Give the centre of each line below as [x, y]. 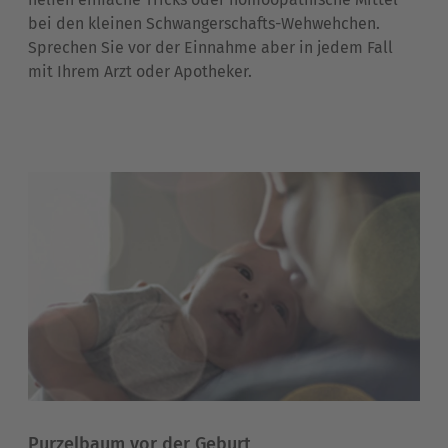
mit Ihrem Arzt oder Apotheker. [140, 72]
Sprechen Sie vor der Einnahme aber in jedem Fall [210, 48]
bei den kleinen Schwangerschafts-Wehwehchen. [204, 24]
